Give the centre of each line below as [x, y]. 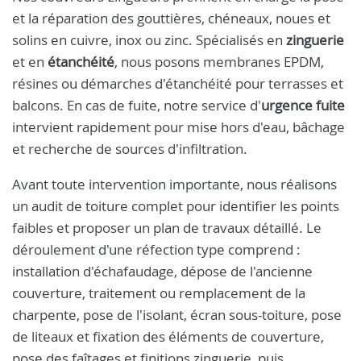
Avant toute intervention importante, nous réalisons [174, 184]
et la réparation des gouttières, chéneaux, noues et [171, 18]
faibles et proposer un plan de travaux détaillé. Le [167, 228]
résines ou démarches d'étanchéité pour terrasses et [178, 83]
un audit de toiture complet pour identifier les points [176, 206]
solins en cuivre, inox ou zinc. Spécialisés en [149, 40]
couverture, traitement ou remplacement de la [159, 293]
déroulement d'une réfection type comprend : [156, 249]
